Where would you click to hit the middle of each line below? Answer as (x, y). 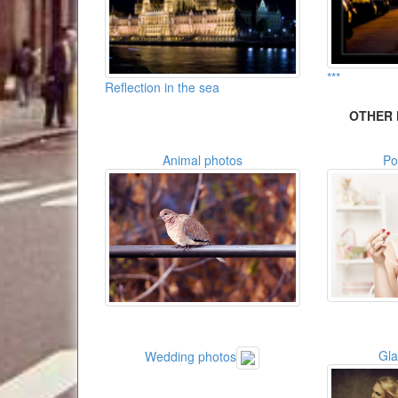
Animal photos (202, 160)
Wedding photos (191, 357)
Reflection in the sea (162, 87)
